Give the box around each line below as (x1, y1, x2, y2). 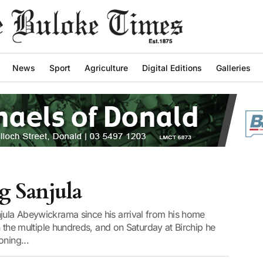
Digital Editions (142, 62, 202, 73)
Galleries (216, 62, 251, 73)
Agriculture (85, 62, 128, 73)
